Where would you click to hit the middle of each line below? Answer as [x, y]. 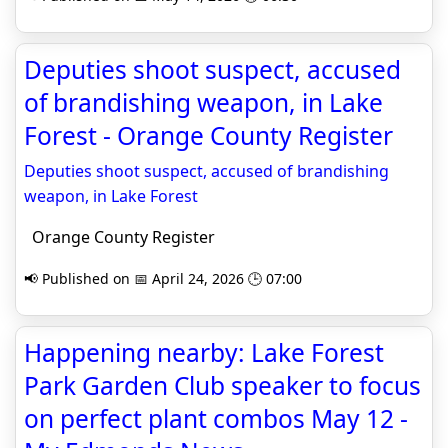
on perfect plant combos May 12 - [216, 418]
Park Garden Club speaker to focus [222, 385]
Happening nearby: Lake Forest [204, 352]
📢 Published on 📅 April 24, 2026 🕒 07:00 [163, 278]
